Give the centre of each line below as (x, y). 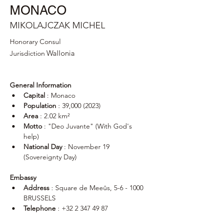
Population (40, 106)
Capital (34, 95)
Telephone (40, 208)
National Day (43, 147)
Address (36, 188)
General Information (41, 85)
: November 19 (87, 147)
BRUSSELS (40, 198)
